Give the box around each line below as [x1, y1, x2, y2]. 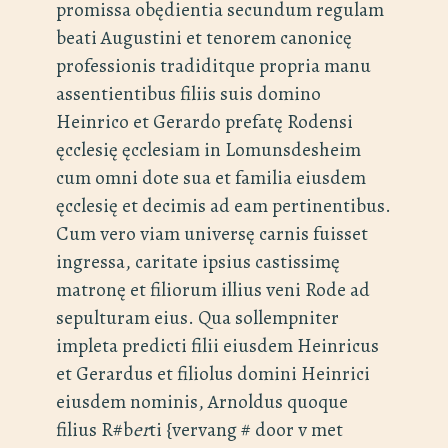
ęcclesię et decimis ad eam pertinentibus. [56, 192, 391, 220]
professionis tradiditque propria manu [56, 52, 371, 80]
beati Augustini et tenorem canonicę [56, 24, 352, 52]
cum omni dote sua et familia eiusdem [56, 164, 366, 192]
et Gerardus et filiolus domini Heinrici [56, 360, 370, 388]
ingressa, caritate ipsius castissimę [56, 248, 340, 276]
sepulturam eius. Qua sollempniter [56, 304, 339, 332]
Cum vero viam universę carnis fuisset [56, 220, 368, 248]
